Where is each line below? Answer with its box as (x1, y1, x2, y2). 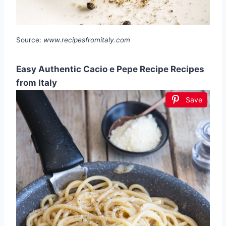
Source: (16, 36, 43, 44)
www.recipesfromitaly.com (43, 36, 130, 44)
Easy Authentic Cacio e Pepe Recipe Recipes (16, 64, 204, 75)
